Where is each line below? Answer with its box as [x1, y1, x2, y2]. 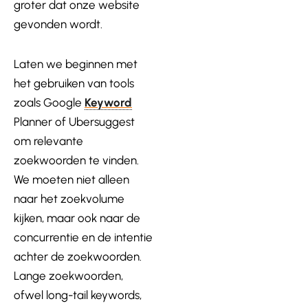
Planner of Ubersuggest [14, 114, 135, 129]
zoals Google [14, 95, 85, 109]
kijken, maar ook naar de [14, 210, 140, 225]
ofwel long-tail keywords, [14, 287, 142, 302]
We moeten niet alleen [14, 172, 129, 186]
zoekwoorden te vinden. [14, 153, 139, 167]
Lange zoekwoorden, [14, 268, 123, 283]
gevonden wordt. [14, 17, 102, 31]
